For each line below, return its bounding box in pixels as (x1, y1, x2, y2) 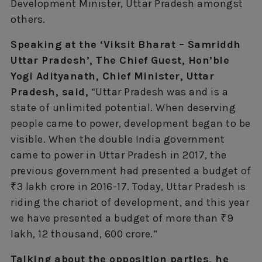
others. (11, 12, 46, 26)
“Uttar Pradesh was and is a (88, 85, 228, 98)
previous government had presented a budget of (11, 164, 251, 177)
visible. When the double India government (11, 132, 225, 146)
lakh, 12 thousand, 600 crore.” (11, 227, 157, 240)
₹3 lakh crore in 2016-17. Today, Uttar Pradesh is (11, 180, 246, 193)
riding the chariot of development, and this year (11, 195, 249, 209)
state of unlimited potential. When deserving (11, 101, 236, 114)
